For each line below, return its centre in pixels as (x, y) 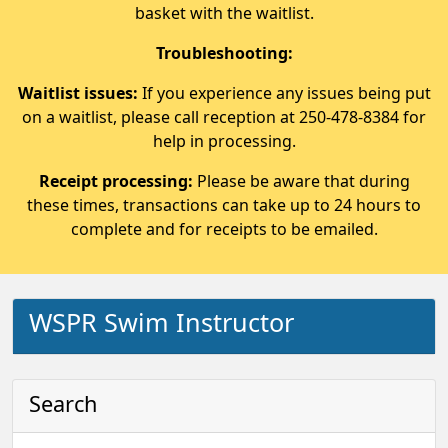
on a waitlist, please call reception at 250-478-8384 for (224, 117)
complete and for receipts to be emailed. (224, 229)
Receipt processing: (117, 181)
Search (63, 404)
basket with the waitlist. (224, 13)
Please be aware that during (303, 181)
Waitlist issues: (79, 93)
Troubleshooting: (224, 53)
